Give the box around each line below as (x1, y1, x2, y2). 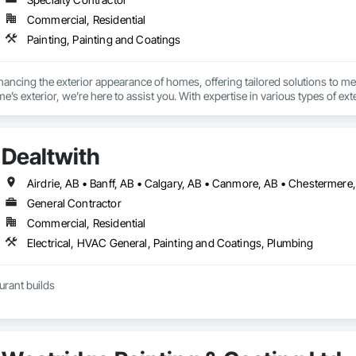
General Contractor (26, 196, 122, 211)
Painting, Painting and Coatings (26, 33, 181, 47)
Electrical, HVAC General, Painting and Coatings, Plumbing (26, 236, 314, 250)
